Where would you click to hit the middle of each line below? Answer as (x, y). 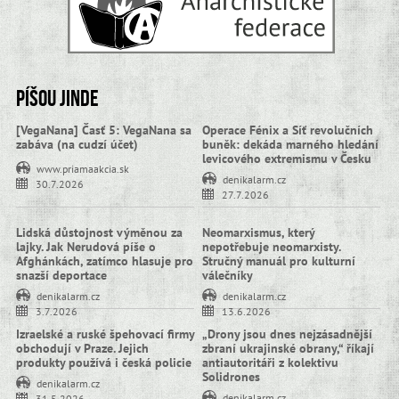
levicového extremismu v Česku (286, 159)
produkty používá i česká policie (103, 362)
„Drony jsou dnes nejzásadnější (287, 334)
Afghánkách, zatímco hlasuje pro (104, 261)
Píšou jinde (57, 98)
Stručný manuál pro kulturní (278, 261)
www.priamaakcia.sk (82, 169)
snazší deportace (61, 275)
